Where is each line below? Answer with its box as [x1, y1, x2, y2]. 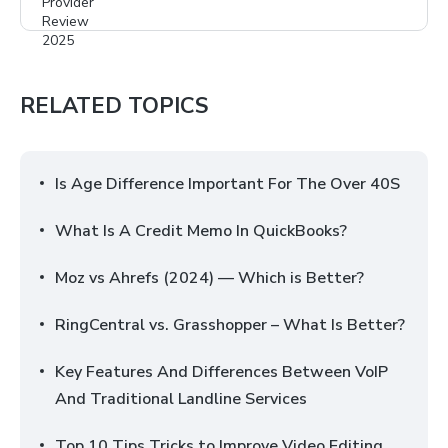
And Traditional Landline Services [55, 388, 307, 410]
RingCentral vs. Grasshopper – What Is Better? [55, 314, 405, 336]
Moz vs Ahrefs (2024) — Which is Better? [55, 267, 364, 289]
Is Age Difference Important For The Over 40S [55, 173, 400, 195]
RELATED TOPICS [20, 91, 208, 121]
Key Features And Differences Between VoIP [55, 361, 388, 383]
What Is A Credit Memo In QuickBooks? [55, 220, 347, 242]
